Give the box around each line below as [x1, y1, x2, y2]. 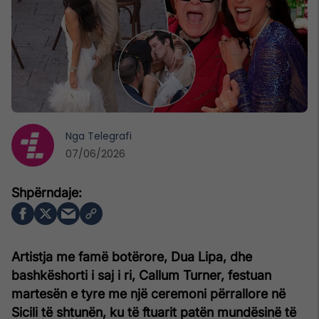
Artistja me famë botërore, [11, 249, 171, 264]
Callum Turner [139, 267, 221, 283]
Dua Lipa [171, 249, 223, 264]
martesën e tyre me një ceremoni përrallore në [11, 286, 286, 301]
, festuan [221, 267, 271, 283]
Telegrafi [88, 128, 132, 143]
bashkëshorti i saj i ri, [11, 267, 139, 283]
